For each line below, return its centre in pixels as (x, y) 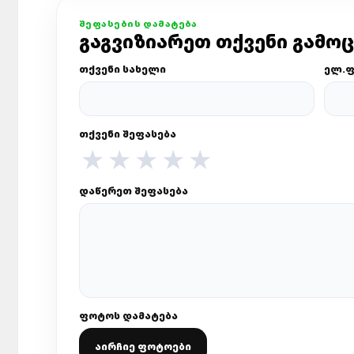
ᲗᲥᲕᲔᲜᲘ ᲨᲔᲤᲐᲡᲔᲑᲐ (128, 134)
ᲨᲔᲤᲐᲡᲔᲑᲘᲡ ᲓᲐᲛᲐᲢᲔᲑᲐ (138, 23)
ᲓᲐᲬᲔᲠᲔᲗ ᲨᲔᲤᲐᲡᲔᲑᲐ (134, 191)
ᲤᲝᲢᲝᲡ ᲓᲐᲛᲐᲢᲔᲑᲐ (128, 316)
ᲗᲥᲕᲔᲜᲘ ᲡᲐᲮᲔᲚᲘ (122, 69)
